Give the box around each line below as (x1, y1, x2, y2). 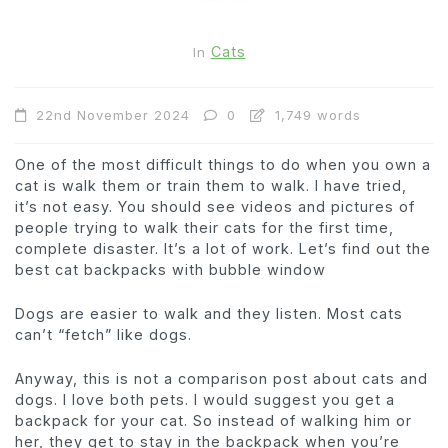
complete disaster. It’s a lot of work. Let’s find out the (15, 239, 431, 257)
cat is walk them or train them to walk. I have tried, (15, 176, 407, 194)
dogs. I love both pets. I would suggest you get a (15, 390, 395, 408)
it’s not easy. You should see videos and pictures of (15, 197, 415, 215)
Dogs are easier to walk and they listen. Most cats (15, 304, 403, 322)
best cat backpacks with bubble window (15, 260, 326, 278)
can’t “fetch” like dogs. (15, 325, 192, 343)
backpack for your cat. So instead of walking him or (15, 411, 412, 429)
